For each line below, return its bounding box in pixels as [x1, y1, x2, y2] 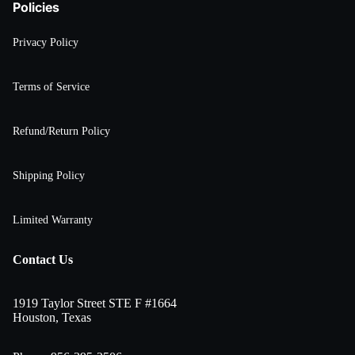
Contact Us [13, 253, 73, 267]
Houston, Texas [13, 311, 91, 325]
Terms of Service [13, 79, 90, 93]
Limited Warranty [13, 212, 93, 226]
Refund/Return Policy [13, 124, 110, 137]
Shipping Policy [13, 168, 85, 181]
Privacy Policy [13, 35, 78, 48]
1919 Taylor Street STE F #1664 [13, 296, 177, 311]
